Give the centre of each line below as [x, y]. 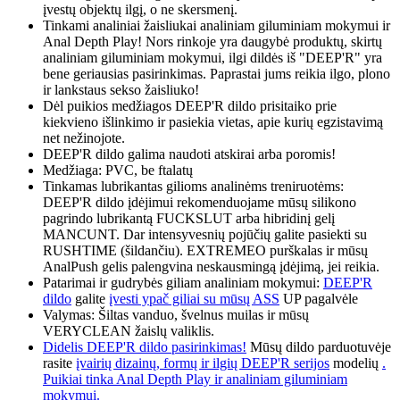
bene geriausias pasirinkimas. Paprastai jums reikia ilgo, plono [217, 74]
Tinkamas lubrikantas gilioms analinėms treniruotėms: [193, 187]
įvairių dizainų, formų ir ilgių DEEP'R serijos [203, 363]
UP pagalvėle [319, 299]
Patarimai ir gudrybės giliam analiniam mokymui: [183, 283]
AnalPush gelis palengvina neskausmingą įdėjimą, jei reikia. [211, 267]
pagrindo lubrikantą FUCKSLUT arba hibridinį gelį [189, 219]
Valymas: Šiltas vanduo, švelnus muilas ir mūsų [176, 315]
